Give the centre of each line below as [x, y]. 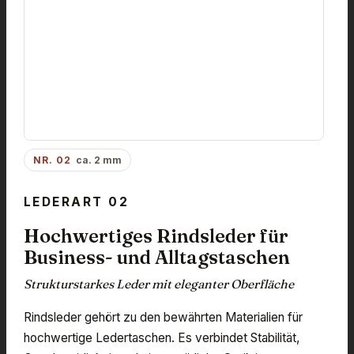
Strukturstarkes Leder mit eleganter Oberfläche [159, 284]
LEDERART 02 [77, 201]
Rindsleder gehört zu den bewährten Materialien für [163, 317]
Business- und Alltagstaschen [157, 257]
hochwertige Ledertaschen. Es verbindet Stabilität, [162, 337]
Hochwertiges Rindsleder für [156, 235]
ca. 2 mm [98, 160]
